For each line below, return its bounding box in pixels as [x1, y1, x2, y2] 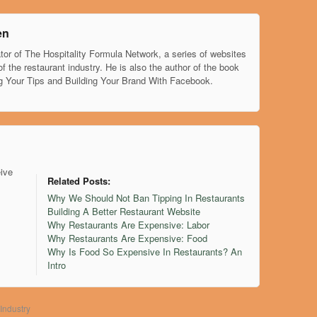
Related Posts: [47, 178, 111, 192]
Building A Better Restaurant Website [47, 208, 201, 222]
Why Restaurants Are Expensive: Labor [47, 221, 210, 236]
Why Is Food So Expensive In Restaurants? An [47, 248, 243, 263]
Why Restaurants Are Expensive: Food [47, 235, 208, 249]
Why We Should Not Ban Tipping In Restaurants [47, 195, 246, 209]
